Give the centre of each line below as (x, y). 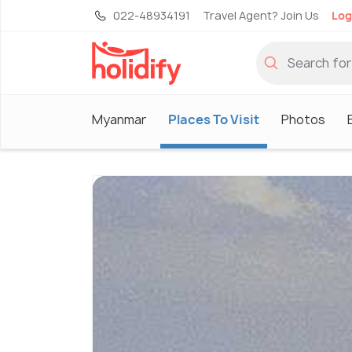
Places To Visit (214, 119)
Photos (303, 119)
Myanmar (119, 119)
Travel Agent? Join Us (261, 15)
